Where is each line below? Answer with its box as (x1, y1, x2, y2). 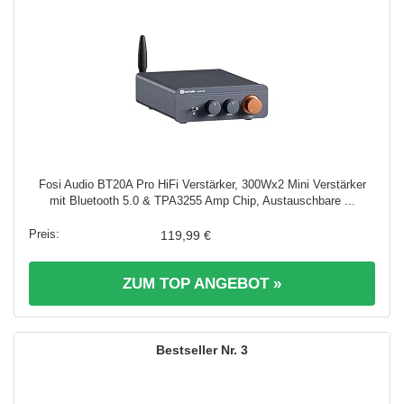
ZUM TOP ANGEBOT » (123, 274, 281, 292)
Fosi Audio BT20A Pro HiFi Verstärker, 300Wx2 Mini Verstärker (38, 177, 366, 191)
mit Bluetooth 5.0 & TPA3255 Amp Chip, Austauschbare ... (49, 193, 355, 207)
